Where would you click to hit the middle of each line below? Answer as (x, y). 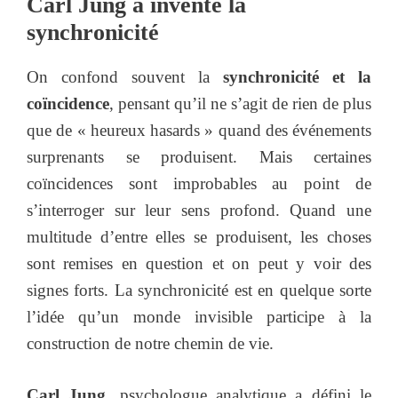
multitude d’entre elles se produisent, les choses (199, 236)
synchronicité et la (297, 76)
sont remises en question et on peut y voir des (199, 263)
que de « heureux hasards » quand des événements (199, 130)
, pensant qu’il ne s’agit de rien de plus (240, 103)
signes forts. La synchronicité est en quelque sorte (199, 290)
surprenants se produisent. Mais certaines (199, 156)
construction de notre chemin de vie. (150, 343)
